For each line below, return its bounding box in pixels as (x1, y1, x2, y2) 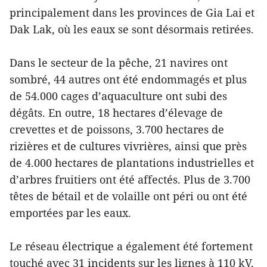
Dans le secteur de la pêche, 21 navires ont (10, 55, 228, 70)
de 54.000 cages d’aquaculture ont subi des (10, 88, 227, 103)
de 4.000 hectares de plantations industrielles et (10, 155, 254, 170)
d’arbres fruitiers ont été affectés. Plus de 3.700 (10, 172, 250, 187)
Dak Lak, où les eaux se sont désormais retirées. (10, 21, 254, 36)
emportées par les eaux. (10, 205, 131, 220)
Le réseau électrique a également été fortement (10, 238, 253, 253)
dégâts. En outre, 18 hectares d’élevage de (10, 105, 223, 120)
